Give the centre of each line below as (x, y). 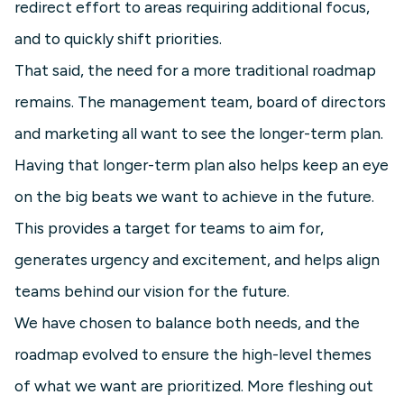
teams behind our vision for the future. (152, 291)
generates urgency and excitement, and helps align (197, 260)
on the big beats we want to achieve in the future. (194, 197)
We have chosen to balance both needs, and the (187, 323)
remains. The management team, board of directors (200, 102)
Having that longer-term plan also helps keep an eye (202, 165)
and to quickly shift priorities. (118, 39)
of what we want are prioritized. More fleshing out (194, 386)
